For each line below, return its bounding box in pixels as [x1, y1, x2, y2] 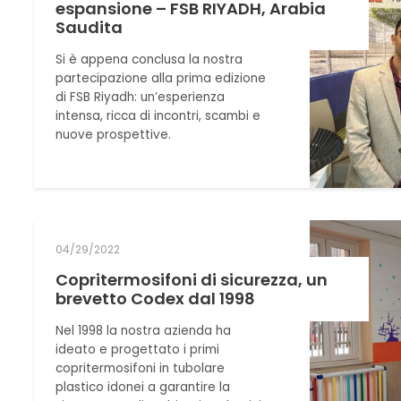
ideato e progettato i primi [55, 340, 220, 358]
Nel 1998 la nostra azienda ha [55, 321, 232, 339]
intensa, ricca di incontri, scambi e [55, 107, 261, 125]
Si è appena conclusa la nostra [55, 51, 243, 69]
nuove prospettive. [55, 126, 172, 144]
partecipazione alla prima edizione [55, 70, 267, 88]
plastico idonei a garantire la [55, 378, 231, 396]
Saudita [55, 16, 124, 39]
